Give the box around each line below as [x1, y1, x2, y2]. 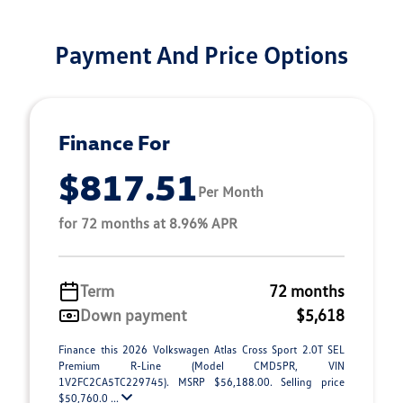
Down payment [80, 305, 187, 325]
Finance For [58, 130, 170, 155]
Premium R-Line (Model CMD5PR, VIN [58, 359, 345, 372]
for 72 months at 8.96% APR [58, 214, 237, 232]
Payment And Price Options [55, 39, 348, 69]
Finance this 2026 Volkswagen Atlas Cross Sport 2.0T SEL [58, 343, 345, 356]
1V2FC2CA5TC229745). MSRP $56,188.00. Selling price [58, 375, 345, 389]
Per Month [198, 182, 264, 201]
